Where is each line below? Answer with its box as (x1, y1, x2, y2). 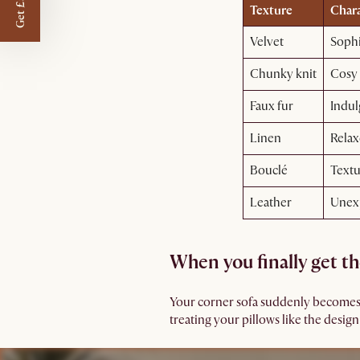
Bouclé (249, 162, 288, 178)
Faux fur (249, 98, 293, 114)
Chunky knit (249, 66, 317, 82)
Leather (249, 194, 292, 211)
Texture (249, 2, 292, 18)
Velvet (249, 34, 284, 50)
